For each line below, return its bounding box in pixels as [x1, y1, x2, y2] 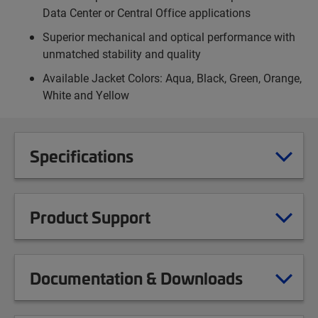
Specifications [30, 144, 133, 168]
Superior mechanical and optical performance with [43, 29, 295, 45]
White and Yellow [43, 87, 129, 103]
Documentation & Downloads [30, 266, 243, 290]
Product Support [30, 205, 150, 229]
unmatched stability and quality [43, 46, 201, 62]
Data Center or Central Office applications [43, 5, 251, 21]
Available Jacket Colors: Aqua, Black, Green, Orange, [43, 70, 302, 86]
